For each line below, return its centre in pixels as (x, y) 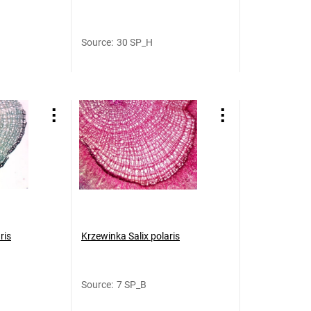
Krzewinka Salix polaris (131, 236)
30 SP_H (135, 42)
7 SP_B (132, 285)
